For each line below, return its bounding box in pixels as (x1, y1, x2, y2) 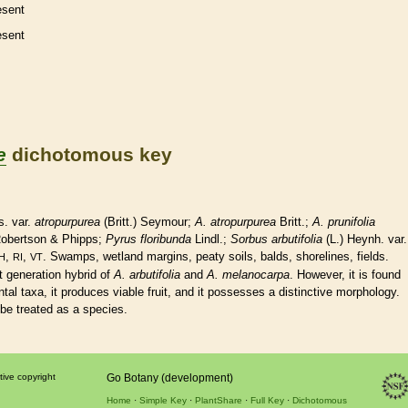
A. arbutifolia (114, 267, 180, 281)
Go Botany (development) (106, 371, 233, 384)
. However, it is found (290, 267, 401, 281)
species (83, 301, 124, 316)
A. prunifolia (312, 214, 375, 229)
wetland (103, 249, 143, 263)
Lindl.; (191, 231, 230, 246)
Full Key (250, 394, 284, 405)
